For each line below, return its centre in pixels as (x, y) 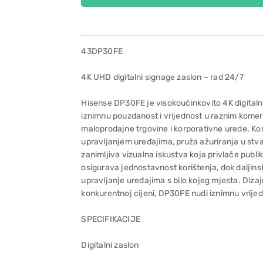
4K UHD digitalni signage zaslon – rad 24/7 (162, 77)
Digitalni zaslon (110, 245)
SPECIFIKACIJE (111, 219)
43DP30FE (102, 51)
